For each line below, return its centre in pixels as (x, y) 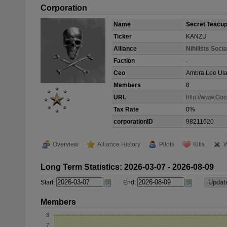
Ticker (123, 36)
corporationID (133, 122)
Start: (48, 183)
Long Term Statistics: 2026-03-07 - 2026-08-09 (127, 167)
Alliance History (119, 144)
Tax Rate (126, 109)
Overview (66, 144)
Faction (124, 61)
